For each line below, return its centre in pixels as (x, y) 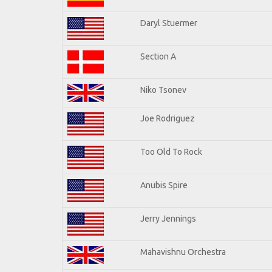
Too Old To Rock (171, 151)
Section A (158, 56)
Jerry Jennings (168, 218)
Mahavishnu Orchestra (183, 252)
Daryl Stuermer (169, 23)
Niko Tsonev (163, 90)
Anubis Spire (164, 185)
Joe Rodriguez (168, 118)
